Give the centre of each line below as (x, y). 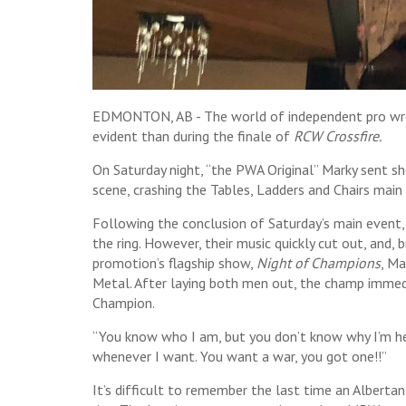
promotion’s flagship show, (174, 262)
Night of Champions (319, 262)
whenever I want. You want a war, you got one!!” (240, 356)
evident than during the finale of (193, 135)
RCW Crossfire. (338, 135)
